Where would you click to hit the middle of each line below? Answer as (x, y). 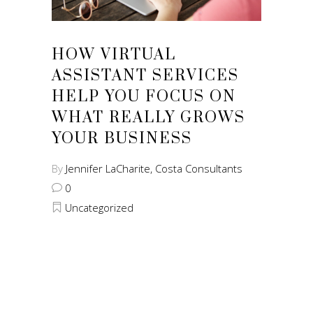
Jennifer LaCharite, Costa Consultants (154, 168)
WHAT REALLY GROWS (148, 117)
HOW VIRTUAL (114, 54)
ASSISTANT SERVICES (145, 75)
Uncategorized (99, 207)
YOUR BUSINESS (122, 138)
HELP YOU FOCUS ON (144, 96)
